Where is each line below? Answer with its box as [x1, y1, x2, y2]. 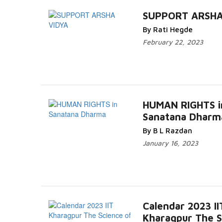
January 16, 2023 [143, 139, 198, 147]
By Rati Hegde [143, 25, 193, 34]
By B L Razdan [143, 126, 192, 135]
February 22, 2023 [143, 38, 203, 46]
